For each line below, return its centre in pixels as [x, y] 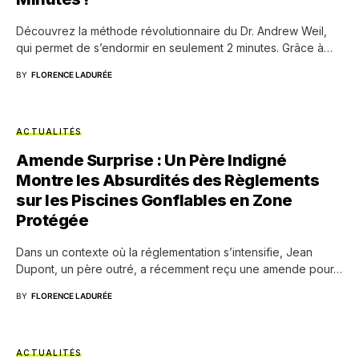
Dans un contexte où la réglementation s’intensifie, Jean [164, 252]
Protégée [52, 220]
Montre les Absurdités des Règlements [167, 180]
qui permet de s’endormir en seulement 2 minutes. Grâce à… [174, 48]
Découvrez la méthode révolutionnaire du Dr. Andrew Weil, [171, 31]
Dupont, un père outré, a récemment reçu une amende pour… [179, 269]
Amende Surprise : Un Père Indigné [151, 160]
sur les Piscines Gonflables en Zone [154, 200]
